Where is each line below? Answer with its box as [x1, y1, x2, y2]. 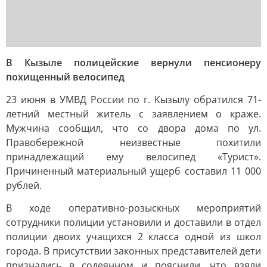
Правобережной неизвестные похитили [6, 136, 261, 149]
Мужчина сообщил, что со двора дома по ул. [6, 122, 261, 135]
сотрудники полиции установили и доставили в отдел [6, 216, 261, 229]
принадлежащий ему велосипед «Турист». [6, 150, 261, 163]
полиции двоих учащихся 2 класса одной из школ [6, 230, 261, 243]
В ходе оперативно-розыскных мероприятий [6, 201, 261, 215]
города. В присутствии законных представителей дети [6, 244, 261, 257]
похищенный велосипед [6, 70, 125, 83]
